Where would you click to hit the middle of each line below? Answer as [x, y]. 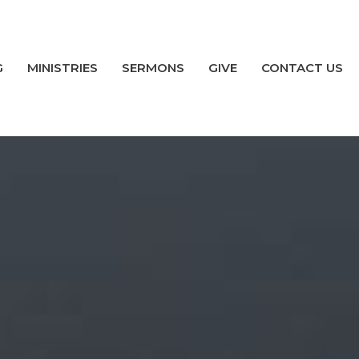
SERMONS [153, 68]
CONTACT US [302, 68]
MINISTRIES [63, 68]
